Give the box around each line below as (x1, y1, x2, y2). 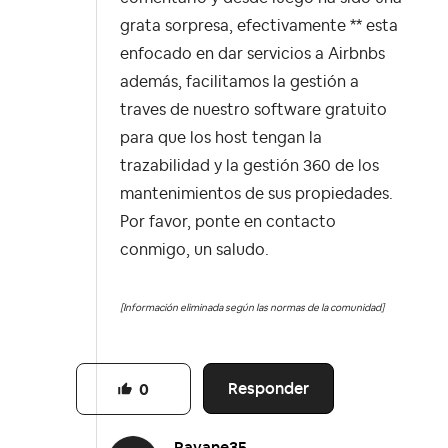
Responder (228, 378, 310, 400)
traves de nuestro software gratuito (120, 102, 387, 119)
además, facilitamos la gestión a (120, 74, 359, 91)
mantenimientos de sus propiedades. (120, 186, 393, 203)
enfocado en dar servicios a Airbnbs (120, 46, 385, 63)
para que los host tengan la (120, 130, 322, 147)
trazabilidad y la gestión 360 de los (120, 158, 379, 175)
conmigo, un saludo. (120, 242, 269, 259)
